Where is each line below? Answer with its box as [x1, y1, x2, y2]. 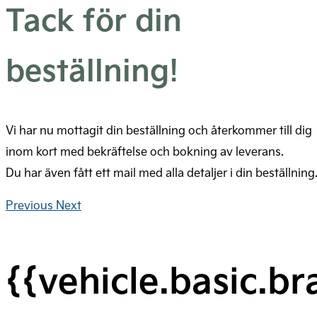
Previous [6, 196, 53, 213]
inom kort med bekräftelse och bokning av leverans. [6, 142, 284, 159]
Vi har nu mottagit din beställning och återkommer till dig [6, 121, 312, 138]
